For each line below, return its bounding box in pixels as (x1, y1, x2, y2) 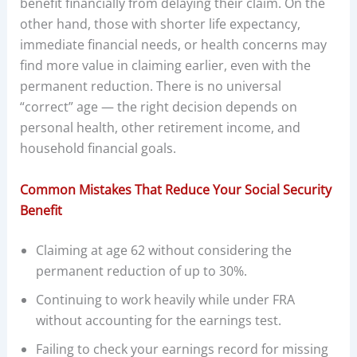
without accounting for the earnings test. (35, 311, 281, 329)
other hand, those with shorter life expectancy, (19, 15, 300, 33)
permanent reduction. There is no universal (19, 77, 281, 96)
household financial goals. (19, 139, 176, 158)
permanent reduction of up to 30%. (35, 261, 247, 280)
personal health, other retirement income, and (19, 119, 300, 137)
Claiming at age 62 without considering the (35, 241, 292, 259)
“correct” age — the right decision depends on (19, 98, 297, 116)
